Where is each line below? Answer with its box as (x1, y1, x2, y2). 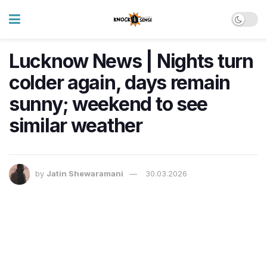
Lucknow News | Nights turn (9, 49, 253, 73)
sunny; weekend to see (9, 92, 208, 116)
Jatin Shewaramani (46, 169, 123, 179)
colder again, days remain (9, 71, 230, 94)
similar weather (9, 114, 142, 137)
